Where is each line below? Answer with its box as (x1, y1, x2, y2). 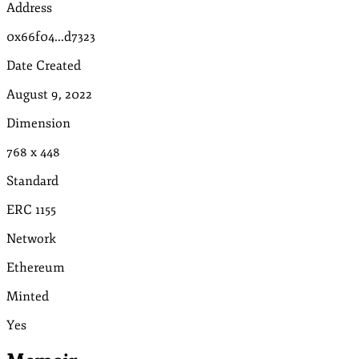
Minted (6, 288, 49, 305)
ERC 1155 (6, 201, 56, 218)
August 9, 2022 (6, 86, 92, 103)
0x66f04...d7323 (6, 28, 95, 45)
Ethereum (6, 259, 65, 276)
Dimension (6, 115, 71, 131)
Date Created (6, 57, 81, 74)
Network (6, 230, 56, 247)
